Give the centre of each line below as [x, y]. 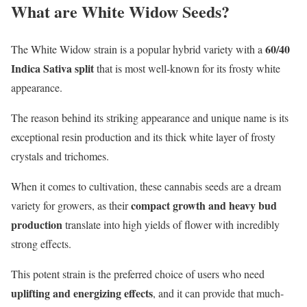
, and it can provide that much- [218, 293]
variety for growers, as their [71, 205]
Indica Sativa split [54, 68]
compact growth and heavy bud [204, 205]
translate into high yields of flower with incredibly [172, 224]
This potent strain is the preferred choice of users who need [138, 273]
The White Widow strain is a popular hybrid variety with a [137, 49]
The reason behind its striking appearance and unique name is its [150, 117]
